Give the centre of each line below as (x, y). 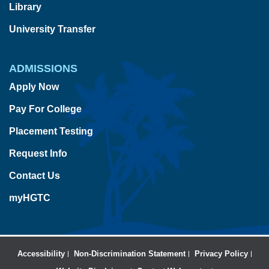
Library (25, 7)
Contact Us (35, 175)
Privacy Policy (221, 253)
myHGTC (30, 198)
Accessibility (41, 253)
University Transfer (52, 29)
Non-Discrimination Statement (130, 253)
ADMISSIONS (43, 68)
